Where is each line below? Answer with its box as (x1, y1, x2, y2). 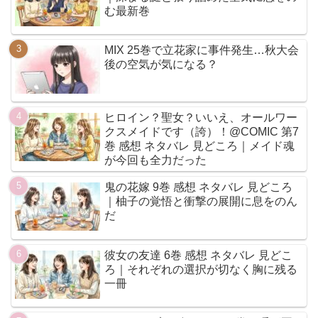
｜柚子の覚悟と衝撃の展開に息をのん (104, 195, 298, 208)
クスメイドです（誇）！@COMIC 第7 (104, 126, 300, 138)
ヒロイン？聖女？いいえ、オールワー (104, 111, 298, 124)
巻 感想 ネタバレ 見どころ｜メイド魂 (104, 140, 295, 153)
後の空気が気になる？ (104, 58, 219, 71)
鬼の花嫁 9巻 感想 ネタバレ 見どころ (104, 181, 293, 194)
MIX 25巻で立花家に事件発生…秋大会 (104, 44, 300, 57)
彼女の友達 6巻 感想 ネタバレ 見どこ (104, 248, 293, 261)
